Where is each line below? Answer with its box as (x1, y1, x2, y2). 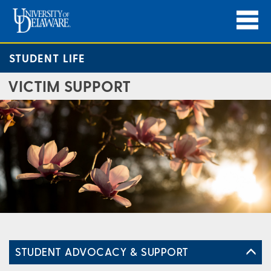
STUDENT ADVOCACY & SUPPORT (15, 244, 189, 258)
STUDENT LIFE (9, 51, 85, 64)
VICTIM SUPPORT (8, 77, 131, 95)
